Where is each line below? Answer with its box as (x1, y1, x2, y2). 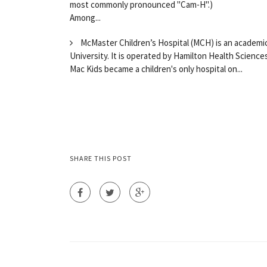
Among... (70, 11, 101, 23)
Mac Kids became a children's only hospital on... (70, 63, 243, 74)
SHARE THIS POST (70, 153, 132, 163)
